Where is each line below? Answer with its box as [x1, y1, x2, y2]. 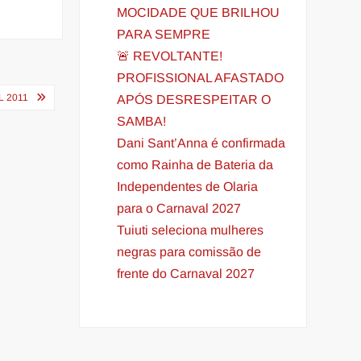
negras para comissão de [117, 244, 262, 259]
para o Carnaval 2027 [117, 201, 242, 215]
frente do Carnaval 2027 [117, 266, 255, 280]
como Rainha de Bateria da [117, 157, 274, 172]
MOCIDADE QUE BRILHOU [117, 5, 280, 19]
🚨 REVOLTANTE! [117, 48, 223, 63]
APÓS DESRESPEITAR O [117, 92, 272, 106]
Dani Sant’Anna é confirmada [117, 135, 286, 150]
